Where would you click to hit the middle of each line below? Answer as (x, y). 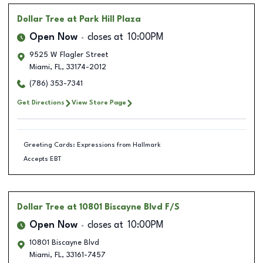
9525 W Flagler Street (69, 55)
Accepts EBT (42, 159)
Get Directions (41, 103)
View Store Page (99, 103)
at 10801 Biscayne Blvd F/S (123, 207)
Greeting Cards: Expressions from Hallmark (92, 145)
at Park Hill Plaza (104, 19)
